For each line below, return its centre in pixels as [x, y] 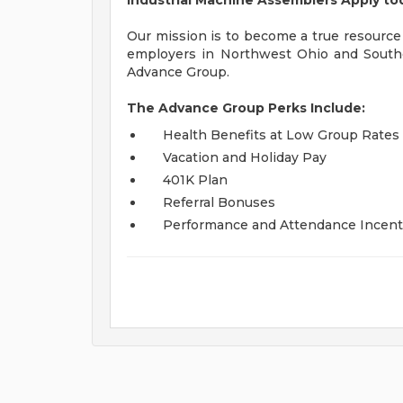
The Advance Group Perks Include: [246, 108]
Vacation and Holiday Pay [245, 157]
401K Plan [195, 180]
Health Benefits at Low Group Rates [281, 135]
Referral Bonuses [219, 202]
